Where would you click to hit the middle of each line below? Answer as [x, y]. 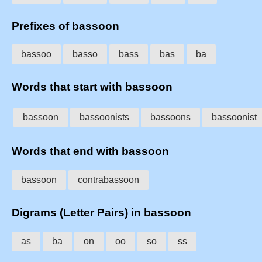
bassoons [170, 117]
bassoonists [104, 117]
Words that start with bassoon [92, 87]
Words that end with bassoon [90, 151]
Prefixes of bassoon [65, 26]
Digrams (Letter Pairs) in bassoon [101, 212]
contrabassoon [108, 180]
